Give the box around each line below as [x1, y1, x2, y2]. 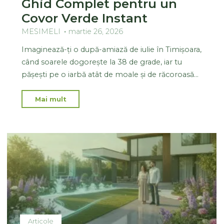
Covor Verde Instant [21, 10, 148, 25]
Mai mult [35, 94, 67, 103]
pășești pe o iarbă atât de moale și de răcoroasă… [21, 69, 199, 79]
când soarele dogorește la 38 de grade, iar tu [21, 57, 182, 66]
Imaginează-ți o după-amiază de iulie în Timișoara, [21, 44, 202, 54]
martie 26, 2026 [68, 26, 123, 36]
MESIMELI [21, 26, 61, 36]
